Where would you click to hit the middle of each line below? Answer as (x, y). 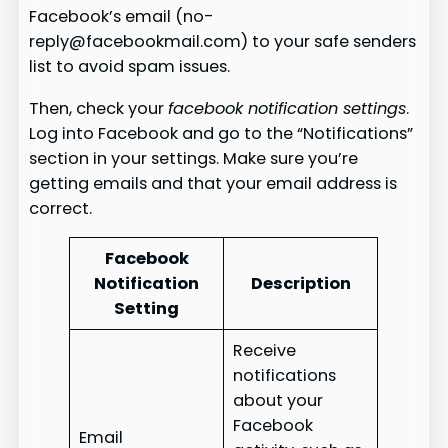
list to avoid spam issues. (130, 67)
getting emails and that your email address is (213, 183)
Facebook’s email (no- (122, 17)
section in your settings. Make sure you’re (194, 158)
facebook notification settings (287, 108)
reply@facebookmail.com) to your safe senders (223, 42)
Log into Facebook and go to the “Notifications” (221, 133)
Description (300, 283)
